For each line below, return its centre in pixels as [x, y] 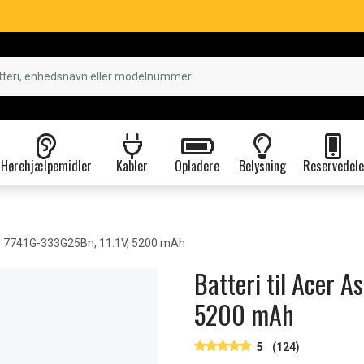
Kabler [132, 166]
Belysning [262, 166]
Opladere [197, 166]
